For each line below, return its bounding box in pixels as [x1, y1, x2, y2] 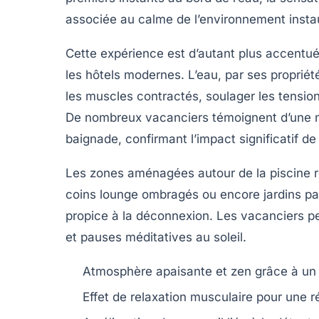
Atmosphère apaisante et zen [83, 263, 251, 278]
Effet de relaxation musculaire [83, 289, 253, 304]
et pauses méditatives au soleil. [66, 229, 246, 244]
